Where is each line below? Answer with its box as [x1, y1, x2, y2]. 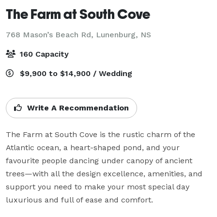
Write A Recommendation [25, 103, 129, 112]
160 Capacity [17, 49, 69, 59]
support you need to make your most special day [6, 182, 189, 191]
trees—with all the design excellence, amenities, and [6, 169, 202, 178]
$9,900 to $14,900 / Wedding [17, 68, 132, 78]
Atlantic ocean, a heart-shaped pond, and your [6, 142, 180, 152]
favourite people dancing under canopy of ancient [6, 155, 192, 165]
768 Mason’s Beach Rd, [6, 30, 96, 39]
